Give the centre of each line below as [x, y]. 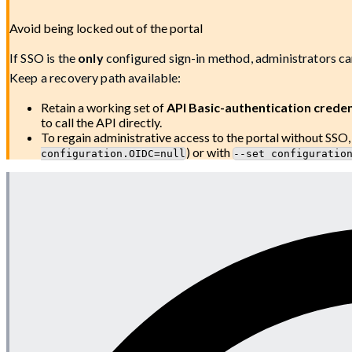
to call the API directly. [101, 122]
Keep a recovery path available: [95, 77]
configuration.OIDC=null [113, 153]
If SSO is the [44, 57]
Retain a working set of [104, 107]
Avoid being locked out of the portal [106, 27]
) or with [209, 152]
